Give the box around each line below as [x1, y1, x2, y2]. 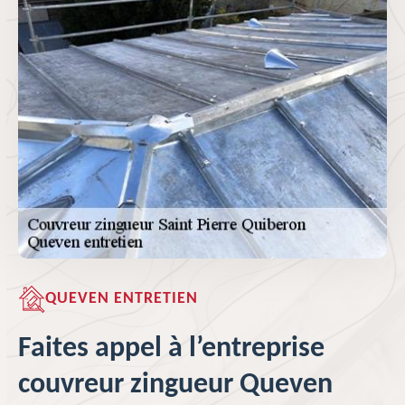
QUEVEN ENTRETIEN [45, 290, 198, 307]
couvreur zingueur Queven [18, 371, 333, 400]
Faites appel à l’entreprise [18, 334, 325, 363]
